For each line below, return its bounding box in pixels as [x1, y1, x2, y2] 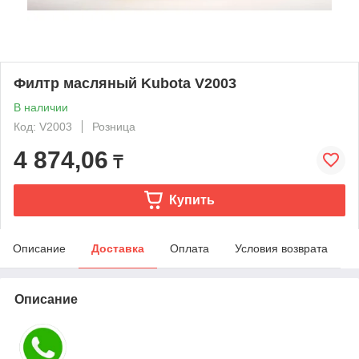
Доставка [91, 241, 144, 255]
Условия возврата [235, 241, 328, 255]
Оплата [170, 241, 209, 255]
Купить [168, 192, 215, 207]
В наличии [14, 100, 68, 114]
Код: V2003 [14, 119, 72, 133]
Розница [92, 119, 135, 133]
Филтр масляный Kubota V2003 [14, 75, 236, 91]
